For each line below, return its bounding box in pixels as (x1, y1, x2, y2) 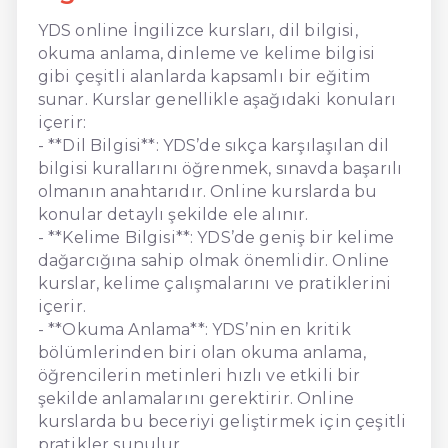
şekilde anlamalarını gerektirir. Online (37, 388, 355, 408)
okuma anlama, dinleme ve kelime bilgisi (37, 43, 376, 63)
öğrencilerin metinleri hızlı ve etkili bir (37, 365, 361, 385)
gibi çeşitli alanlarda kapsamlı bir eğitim (37, 66, 371, 86)
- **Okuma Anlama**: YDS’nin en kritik (37, 319, 351, 339)
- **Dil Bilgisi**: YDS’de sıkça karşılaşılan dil (37, 135, 390, 155)
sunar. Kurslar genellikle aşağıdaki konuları (37, 89, 396, 109)
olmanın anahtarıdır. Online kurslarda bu (37, 181, 378, 201)
